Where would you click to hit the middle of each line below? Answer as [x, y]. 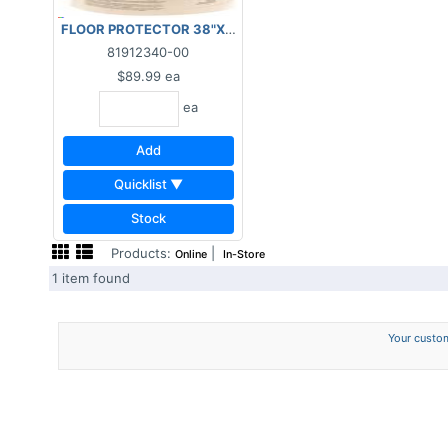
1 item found [95, 278]
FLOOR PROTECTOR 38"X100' [156, 28]
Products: [141, 252]
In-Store [244, 254]
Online [191, 254]
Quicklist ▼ [148, 184]
